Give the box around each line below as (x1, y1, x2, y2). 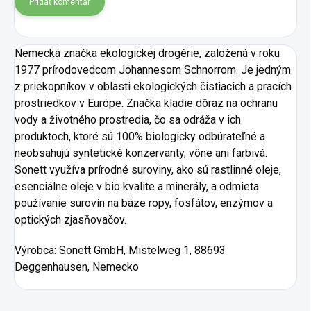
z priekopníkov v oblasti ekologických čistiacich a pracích (15, 80, 292, 93)
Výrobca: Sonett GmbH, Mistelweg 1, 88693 (15, 244, 226, 257)
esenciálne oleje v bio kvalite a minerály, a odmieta (15, 180, 259, 193)
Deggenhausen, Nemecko (15, 260, 139, 274)
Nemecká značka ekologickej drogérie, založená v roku (15, 47, 280, 60)
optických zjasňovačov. (15, 213, 126, 226)
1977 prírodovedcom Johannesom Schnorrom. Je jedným (15, 63, 291, 76)
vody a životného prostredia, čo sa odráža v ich (15, 113, 241, 126)
